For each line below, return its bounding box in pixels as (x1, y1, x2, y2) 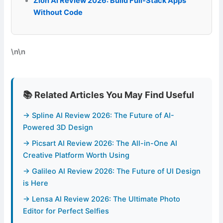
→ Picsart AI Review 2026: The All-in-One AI (23, 138, 178, 148)
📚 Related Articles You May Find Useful (23, 89, 195, 100)
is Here (23, 178, 49, 188)
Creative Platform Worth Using (23, 150, 130, 160)
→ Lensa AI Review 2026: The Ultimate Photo (23, 194, 181, 204)
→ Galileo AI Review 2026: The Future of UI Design (23, 166, 201, 176)
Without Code (33, 7, 83, 17)
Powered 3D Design (23, 122, 94, 132)
